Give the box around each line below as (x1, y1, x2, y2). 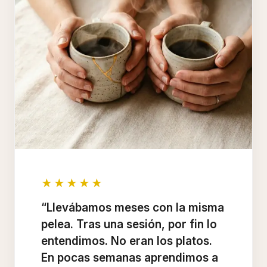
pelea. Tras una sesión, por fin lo (41, 218, 217, 232)
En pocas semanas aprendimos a (41, 251, 218, 265)
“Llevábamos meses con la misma (41, 201, 224, 215)
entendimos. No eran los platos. (41, 234, 212, 249)
